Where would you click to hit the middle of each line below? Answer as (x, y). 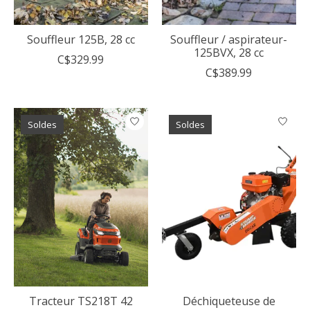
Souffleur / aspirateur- (229, 40)
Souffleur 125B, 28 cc (81, 40)
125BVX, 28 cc (229, 53)
